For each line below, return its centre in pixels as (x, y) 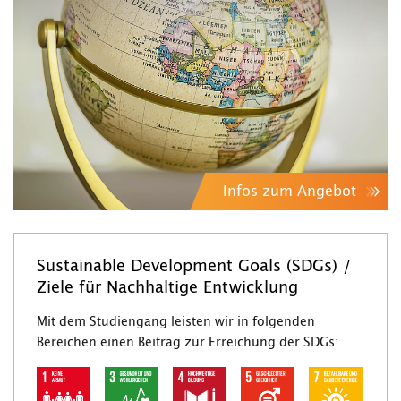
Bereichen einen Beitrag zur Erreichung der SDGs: (188, 343)
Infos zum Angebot (290, 192)
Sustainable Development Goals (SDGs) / (194, 267)
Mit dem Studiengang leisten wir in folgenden (176, 323)
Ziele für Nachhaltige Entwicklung (167, 289)
